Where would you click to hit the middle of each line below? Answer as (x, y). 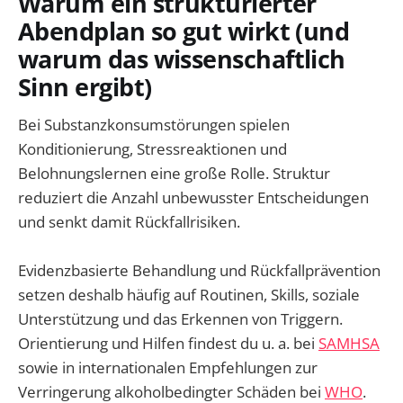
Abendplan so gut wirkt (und (184, 31)
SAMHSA (349, 344)
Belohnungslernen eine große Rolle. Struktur (174, 174)
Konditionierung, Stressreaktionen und (152, 149)
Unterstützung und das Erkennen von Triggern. (180, 319)
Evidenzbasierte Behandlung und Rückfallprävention (199, 271)
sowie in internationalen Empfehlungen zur (168, 368)
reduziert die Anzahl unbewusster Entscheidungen (193, 198)
